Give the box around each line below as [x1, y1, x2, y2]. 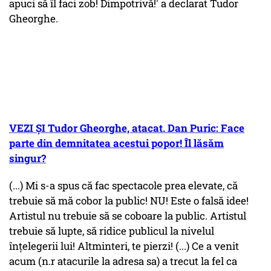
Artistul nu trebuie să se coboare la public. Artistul [9, 209, 246, 223]
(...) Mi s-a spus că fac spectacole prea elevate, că [9, 178, 238, 193]
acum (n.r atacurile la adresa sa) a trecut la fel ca [9, 254, 237, 269]
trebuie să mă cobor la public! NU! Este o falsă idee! [9, 194, 249, 208]
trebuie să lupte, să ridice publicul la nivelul [9, 224, 214, 238]
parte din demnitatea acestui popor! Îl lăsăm [9, 136, 224, 151]
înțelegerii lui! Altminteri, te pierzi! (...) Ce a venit [9, 239, 239, 253]
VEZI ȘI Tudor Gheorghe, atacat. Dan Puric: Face [9, 121, 244, 135]
